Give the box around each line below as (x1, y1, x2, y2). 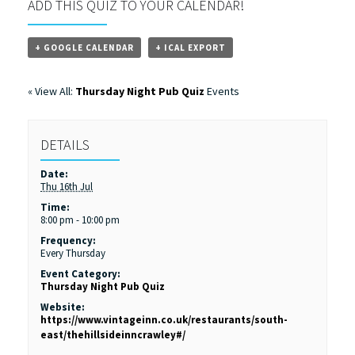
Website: (40, 300, 86, 314)
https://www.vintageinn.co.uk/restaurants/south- (40, 312, 288, 326)
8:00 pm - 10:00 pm (40, 212, 120, 227)
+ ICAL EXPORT (155, 41, 226, 53)
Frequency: (40, 233, 97, 247)
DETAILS (40, 135, 90, 154)
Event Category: (40, 266, 121, 281)
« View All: (28, 83, 75, 98)
